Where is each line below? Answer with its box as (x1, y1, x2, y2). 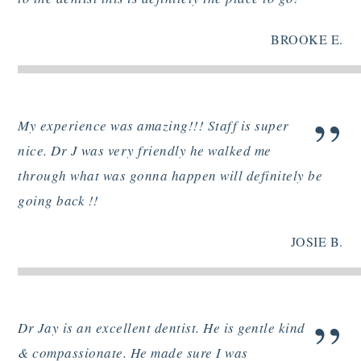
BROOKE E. (271, 31, 343, 48)
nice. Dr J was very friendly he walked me (18, 140, 272, 160)
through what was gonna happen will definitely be (18, 165, 323, 185)
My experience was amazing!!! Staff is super (18, 115, 289, 135)
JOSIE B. (290, 233, 343, 251)
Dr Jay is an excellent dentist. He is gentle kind (18, 317, 305, 337)
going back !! (18, 190, 99, 210)
